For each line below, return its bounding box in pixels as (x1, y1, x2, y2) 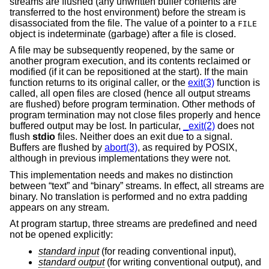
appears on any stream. (10, 202, 109, 213)
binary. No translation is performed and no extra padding (10, 191, 247, 202)
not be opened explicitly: (10, 229, 113, 240)
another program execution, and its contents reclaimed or (10, 56, 250, 67)
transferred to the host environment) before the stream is (10, 7, 246, 17)
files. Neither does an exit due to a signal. (55, 131, 232, 142)
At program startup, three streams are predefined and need (10, 219, 257, 229)
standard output (38, 256, 104, 267)
